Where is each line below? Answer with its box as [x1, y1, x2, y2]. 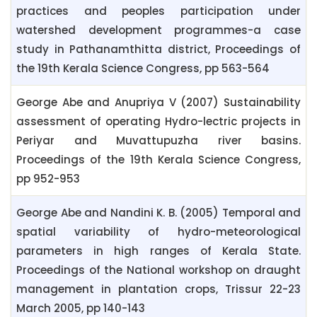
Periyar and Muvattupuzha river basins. [16, 133, 301, 149]
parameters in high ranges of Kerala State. [16, 243, 301, 259]
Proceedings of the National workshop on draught [16, 263, 301, 278]
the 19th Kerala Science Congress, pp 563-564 [16, 61, 270, 76]
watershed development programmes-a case [16, 23, 301, 38]
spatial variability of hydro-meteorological [16, 224, 301, 240]
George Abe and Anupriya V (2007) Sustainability [16, 95, 301, 110]
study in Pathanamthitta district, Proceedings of [16, 42, 301, 57]
